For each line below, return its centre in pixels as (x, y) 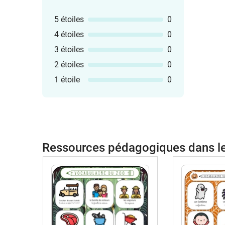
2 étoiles (69, 65)
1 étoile (67, 80)
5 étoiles (69, 19)
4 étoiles (69, 34)
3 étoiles (69, 49)
